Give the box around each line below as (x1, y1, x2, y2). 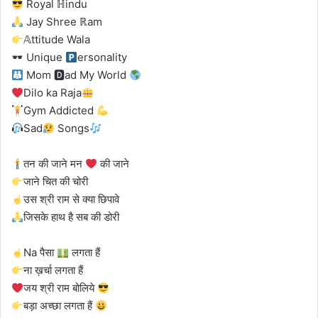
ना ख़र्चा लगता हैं (23, 263, 84, 278)
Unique (23, 50, 66, 65)
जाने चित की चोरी (23, 175, 89, 189)
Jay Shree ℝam (23, 15, 103, 29)
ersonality (77, 50, 128, 65)
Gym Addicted (23, 104, 97, 118)
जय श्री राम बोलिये (23, 281, 98, 295)
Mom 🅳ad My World (23, 68, 130, 82)
